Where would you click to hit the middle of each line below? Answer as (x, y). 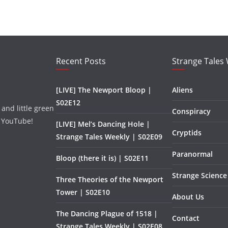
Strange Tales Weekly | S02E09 (109, 136)
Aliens (182, 90)
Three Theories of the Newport (110, 179)
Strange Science (199, 175)
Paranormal (192, 154)
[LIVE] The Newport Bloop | (104, 90)
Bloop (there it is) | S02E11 (102, 158)
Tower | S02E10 (83, 192)
